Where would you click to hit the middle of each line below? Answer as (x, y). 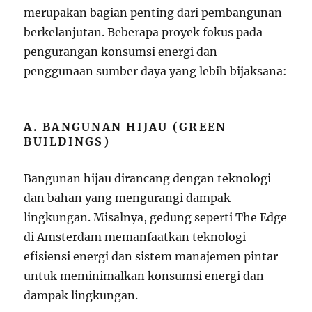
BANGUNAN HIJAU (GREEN (135, 126)
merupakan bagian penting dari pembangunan (153, 12)
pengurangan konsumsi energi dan (121, 51)
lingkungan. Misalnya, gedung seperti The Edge (156, 217)
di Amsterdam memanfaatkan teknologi (135, 236)
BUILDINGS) (67, 141)
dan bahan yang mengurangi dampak (127, 197)
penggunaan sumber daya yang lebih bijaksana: (156, 71)
